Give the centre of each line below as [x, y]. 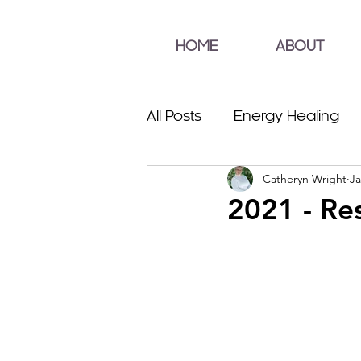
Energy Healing [286, 117]
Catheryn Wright [305, 178]
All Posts [174, 117]
